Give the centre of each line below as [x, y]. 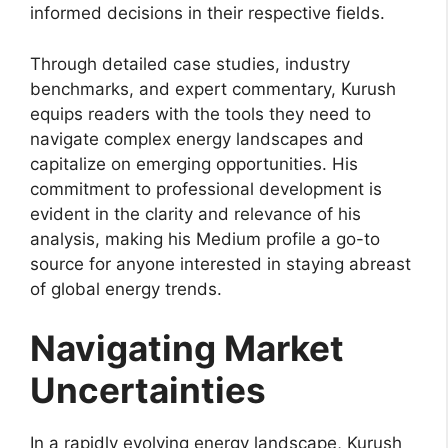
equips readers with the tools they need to [200, 113]
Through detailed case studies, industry [190, 63]
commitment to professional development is [206, 188]
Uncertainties [148, 390]
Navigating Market [187, 348]
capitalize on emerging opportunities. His [194, 163]
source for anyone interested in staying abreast [220, 263]
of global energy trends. [126, 288]
